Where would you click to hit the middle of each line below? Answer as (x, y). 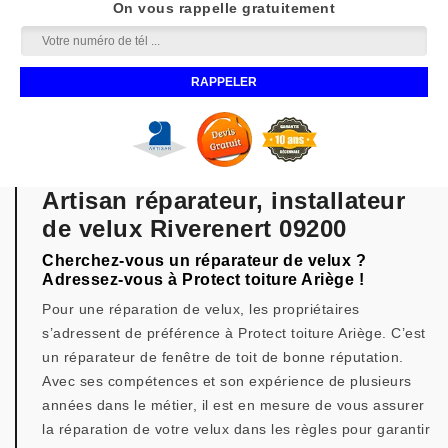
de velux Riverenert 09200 (194, 228)
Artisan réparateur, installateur (223, 200)
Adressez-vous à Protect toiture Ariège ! (203, 279)
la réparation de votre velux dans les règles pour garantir (236, 429)
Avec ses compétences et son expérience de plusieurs (227, 381)
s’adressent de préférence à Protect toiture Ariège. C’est (234, 333)
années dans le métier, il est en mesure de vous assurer (233, 405)
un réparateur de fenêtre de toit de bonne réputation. (223, 357)
